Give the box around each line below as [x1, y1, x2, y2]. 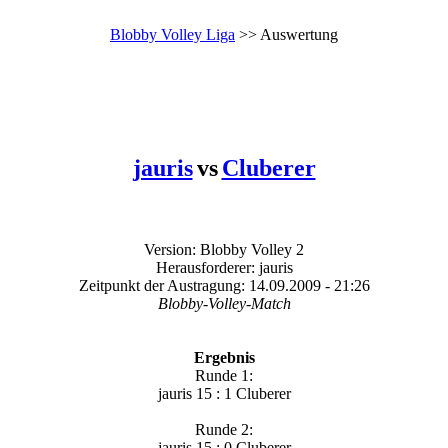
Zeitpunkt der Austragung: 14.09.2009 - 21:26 [78, 277, 370, 294]
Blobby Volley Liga [110, 26, 235, 43]
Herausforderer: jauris [155, 259, 293, 276]
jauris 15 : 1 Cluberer [157, 385, 291, 402]
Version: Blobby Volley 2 [144, 241, 304, 258]
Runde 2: [195, 421, 253, 438]
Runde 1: [195, 367, 253, 384]
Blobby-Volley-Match [157, 295, 291, 312]
